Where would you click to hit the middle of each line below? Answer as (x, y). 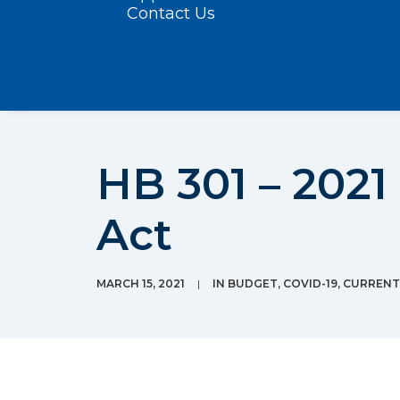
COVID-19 (310, 283)
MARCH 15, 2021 (141, 283)
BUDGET (253, 283)
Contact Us (171, 13)
